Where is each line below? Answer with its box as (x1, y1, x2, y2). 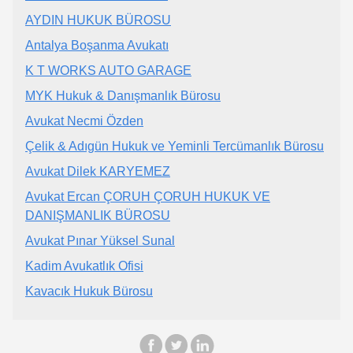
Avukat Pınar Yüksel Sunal (25, 233, 175, 247)
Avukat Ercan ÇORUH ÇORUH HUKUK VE (25, 189, 270, 203)
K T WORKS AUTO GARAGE (25, 63, 191, 77)
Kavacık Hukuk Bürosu (25, 284, 153, 298)
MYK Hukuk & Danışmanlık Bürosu (25, 88, 221, 102)
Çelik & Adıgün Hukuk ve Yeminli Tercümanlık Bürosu (25, 139, 324, 153)
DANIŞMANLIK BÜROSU (25, 208, 170, 222)
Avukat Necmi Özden (25, 113, 143, 128)
